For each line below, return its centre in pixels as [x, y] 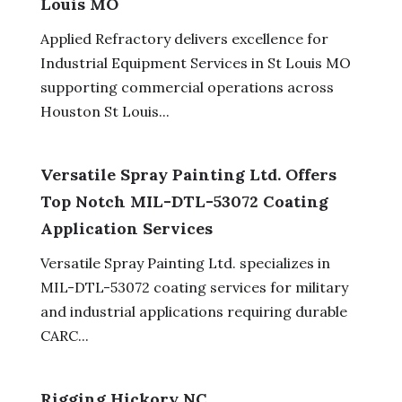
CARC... [64, 335]
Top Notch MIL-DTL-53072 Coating [184, 201]
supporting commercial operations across [187, 87]
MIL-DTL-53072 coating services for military [194, 287]
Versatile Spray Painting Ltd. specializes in [185, 262]
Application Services [126, 228]
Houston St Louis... [105, 111]
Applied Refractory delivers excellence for [184, 38]
